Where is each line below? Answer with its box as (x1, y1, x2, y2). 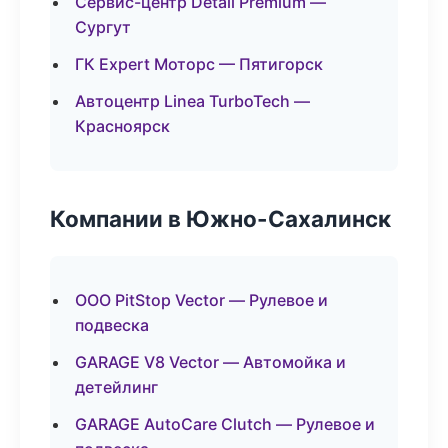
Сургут (75, 17, 131, 37)
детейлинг (75, 377, 158, 397)
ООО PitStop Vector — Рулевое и (75, 290, 328, 310)
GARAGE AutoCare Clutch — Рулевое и (75, 414, 375, 434)
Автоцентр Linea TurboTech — (75, 91, 310, 111)
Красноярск (75, 116, 170, 136)
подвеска (75, 315, 149, 335)
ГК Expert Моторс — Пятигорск (75, 54, 323, 74)
